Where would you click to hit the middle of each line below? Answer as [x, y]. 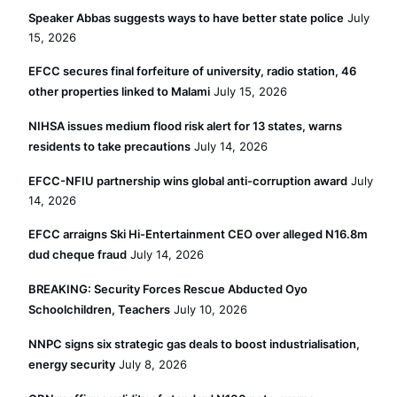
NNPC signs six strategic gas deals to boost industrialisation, [194, 344]
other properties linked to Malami [119, 91]
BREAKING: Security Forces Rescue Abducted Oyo [168, 289]
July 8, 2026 [153, 364]
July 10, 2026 [210, 309]
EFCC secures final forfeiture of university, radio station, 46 [192, 71]
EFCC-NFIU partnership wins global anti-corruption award [188, 181]
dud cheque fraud [78, 254]
